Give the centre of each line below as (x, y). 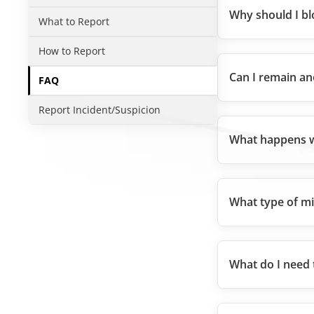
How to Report (72, 51)
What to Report (74, 21)
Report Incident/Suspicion (100, 110)
